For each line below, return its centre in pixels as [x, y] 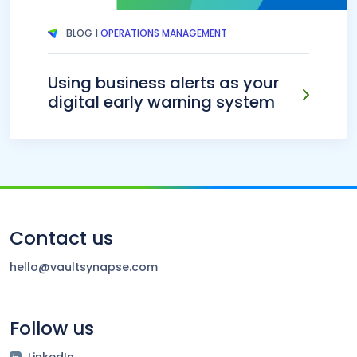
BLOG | [82, 33]
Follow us [52, 328]
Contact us [61, 237]
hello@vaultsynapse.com [84, 267]
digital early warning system [161, 102]
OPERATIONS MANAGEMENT [164, 33]
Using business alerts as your [163, 82]
